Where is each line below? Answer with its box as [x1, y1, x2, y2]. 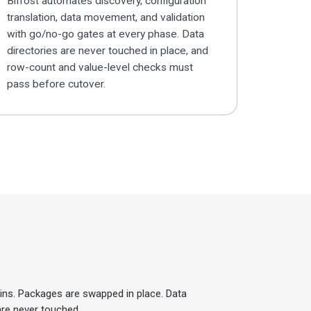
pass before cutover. [6, 78, 106, 91]
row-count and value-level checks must [6, 61, 193, 74]
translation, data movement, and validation [6, 11, 205, 24]
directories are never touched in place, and [6, 44, 208, 58]
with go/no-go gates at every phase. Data [6, 28, 204, 41]
